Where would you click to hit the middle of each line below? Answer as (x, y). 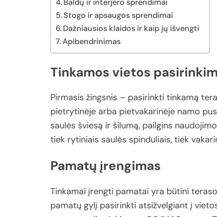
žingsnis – (107, 98)
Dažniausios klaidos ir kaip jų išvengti (131, 29)
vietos (133, 72)
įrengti (102, 191)
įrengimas (130, 166)
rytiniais (84, 140)
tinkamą (184, 98)
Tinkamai (69, 191)
